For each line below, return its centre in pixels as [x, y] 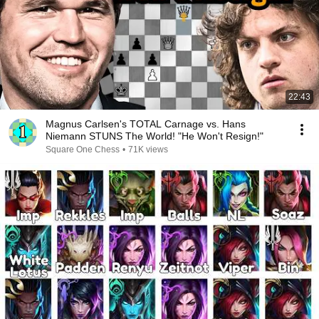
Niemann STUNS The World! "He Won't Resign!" [155, 136]
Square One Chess [83, 150]
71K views [148, 150]
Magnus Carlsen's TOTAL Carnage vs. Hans [146, 124]
